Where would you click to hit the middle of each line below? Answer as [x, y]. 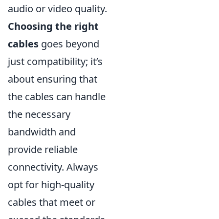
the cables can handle [57, 96]
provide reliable [43, 149]
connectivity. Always [53, 167]
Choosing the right [53, 26]
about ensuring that [53, 79]
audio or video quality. [57, 8]
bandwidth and [42, 131]
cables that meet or [52, 202]
